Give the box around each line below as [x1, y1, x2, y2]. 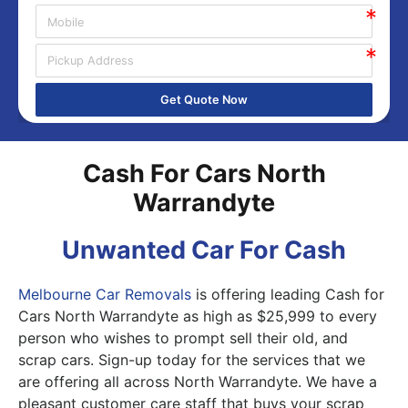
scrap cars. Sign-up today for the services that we [18, 350, 365, 369]
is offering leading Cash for [191, 284, 384, 303]
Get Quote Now [160, 93, 248, 107]
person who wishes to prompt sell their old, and [18, 328, 348, 347]
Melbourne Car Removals [18, 284, 191, 303]
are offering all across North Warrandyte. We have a [18, 372, 377, 391]
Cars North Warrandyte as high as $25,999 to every [18, 306, 377, 325]
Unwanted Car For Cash [62, 234, 346, 265]
